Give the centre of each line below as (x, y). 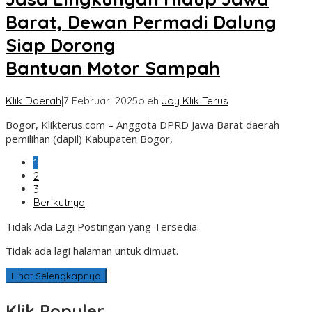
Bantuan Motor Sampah (113, 68)
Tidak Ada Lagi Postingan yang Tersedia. (102, 227)
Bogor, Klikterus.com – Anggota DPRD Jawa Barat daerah (142, 125)
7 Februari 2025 (101, 101)
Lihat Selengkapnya (56, 276)
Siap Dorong (61, 45)
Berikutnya (59, 203)
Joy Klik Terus (195, 101)
